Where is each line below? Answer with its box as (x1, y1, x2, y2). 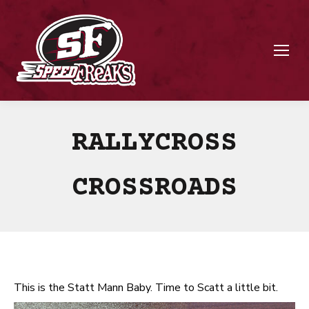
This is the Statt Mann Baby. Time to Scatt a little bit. (14, 280, 278, 295)
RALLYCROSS (72, 128, 237, 159)
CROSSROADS (72, 173, 237, 204)
